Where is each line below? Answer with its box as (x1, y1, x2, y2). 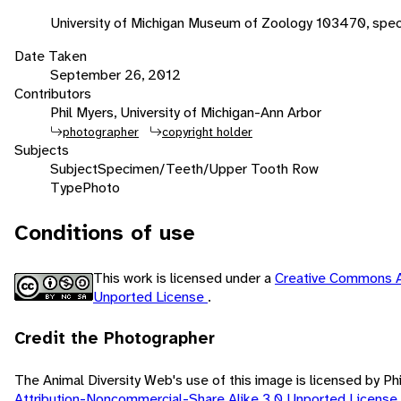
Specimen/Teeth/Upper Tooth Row (98, 158, 319, 178)
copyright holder (162, 123, 252, 140)
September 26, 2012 (50, 64, 181, 84)
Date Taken (14, 46, 87, 65)
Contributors (14, 83, 91, 103)
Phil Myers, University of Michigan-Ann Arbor (50, 102, 321, 122)
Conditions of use (14, 218, 195, 247)
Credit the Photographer (14, 327, 215, 349)
